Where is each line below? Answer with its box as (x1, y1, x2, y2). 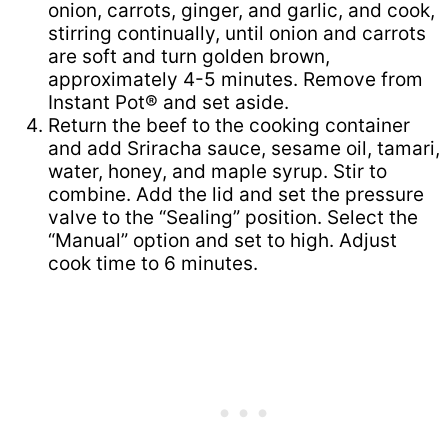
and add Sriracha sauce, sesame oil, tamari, (48, 137, 440, 161)
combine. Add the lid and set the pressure (48, 183, 424, 207)
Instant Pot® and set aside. (48, 91, 289, 115)
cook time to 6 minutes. (48, 252, 258, 276)
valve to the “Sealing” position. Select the (48, 206, 418, 230)
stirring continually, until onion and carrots (48, 22, 426, 46)
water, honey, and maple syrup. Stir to (48, 160, 387, 184)
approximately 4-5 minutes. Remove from (48, 68, 423, 92)
